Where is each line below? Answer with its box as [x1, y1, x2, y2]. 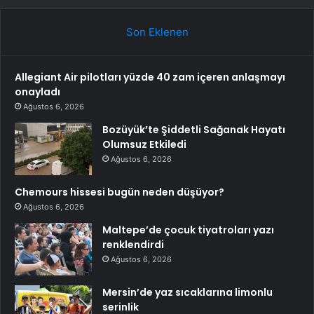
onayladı [15, 84, 60, 99]
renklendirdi [102, 237, 164, 252]
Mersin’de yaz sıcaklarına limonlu [102, 285, 273, 299]
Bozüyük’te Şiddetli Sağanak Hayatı [102, 122, 285, 137]
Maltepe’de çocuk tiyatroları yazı [102, 222, 274, 237]
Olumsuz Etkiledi [102, 137, 186, 151]
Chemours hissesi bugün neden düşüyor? [15, 184, 224, 199]
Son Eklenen [125, 25, 189, 39]
